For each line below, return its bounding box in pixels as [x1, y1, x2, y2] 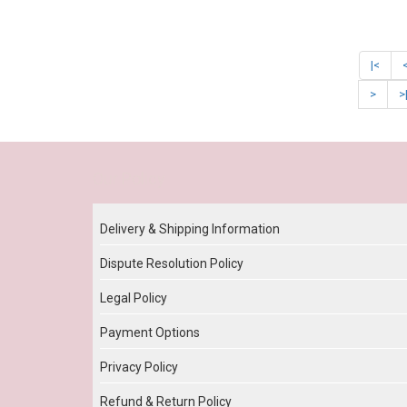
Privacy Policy [100, 360, 178, 375]
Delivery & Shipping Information [100, 222, 280, 237]
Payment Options [100, 325, 200, 341]
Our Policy [93, 169, 165, 189]
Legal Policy [100, 291, 167, 306]
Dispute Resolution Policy [100, 256, 243, 272]
